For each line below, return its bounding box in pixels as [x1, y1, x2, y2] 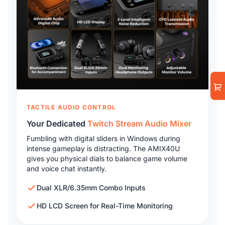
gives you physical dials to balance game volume [27, 154, 187, 163]
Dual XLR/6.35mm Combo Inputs [37, 183, 146, 192]
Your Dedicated [27, 118, 87, 129]
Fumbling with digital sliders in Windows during [27, 134, 180, 143]
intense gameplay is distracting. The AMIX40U [27, 144, 180, 153]
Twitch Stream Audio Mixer [87, 118, 191, 129]
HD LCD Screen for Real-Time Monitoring [37, 201, 173, 210]
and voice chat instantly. [27, 164, 106, 173]
